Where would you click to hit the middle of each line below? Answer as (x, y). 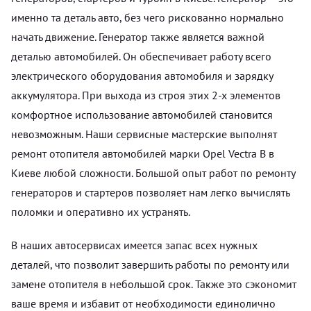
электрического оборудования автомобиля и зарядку (142, 75)
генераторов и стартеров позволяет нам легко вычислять (150, 192)
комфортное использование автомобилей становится (142, 114)
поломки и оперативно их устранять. (101, 211)
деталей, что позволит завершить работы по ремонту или (150, 264)
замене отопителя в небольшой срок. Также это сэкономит (154, 284)
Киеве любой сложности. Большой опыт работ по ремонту (153, 173)
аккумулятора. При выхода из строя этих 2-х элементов (146, 95)
